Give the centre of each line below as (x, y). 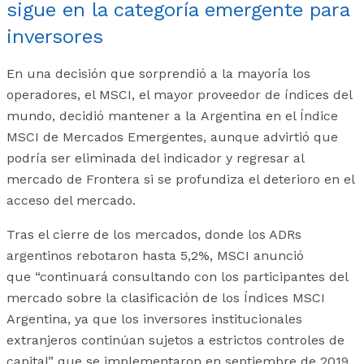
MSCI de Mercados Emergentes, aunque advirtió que (172, 137)
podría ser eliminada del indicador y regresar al (155, 158)
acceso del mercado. (71, 201)
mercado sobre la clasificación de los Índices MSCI (166, 298)
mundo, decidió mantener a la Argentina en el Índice (172, 116)
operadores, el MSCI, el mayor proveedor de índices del (179, 95)
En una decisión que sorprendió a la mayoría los (158, 74)
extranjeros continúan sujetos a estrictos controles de (175, 340)
